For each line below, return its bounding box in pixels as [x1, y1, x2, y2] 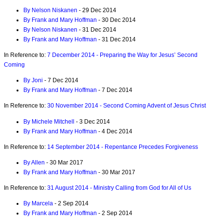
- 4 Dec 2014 [97, 127, 132, 135]
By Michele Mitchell [23, 118, 74, 125]
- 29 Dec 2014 [77, 7, 116, 14]
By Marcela [23, 200, 53, 207]
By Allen [23, 159, 45, 166]
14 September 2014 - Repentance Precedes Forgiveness [47, 143, 198, 150]
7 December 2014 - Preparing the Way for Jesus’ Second [47, 52, 198, 59]
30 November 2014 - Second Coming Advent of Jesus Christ [47, 102, 206, 109]
